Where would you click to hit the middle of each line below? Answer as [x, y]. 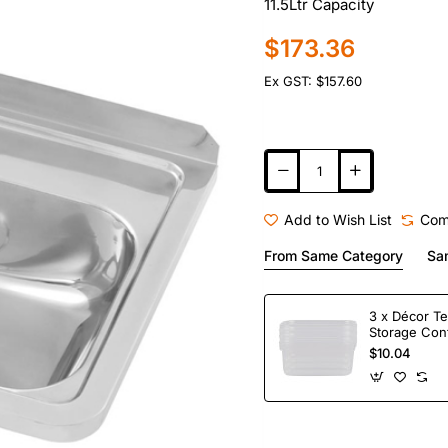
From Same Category [333, 255]
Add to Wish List [338, 219]
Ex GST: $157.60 [313, 81]
